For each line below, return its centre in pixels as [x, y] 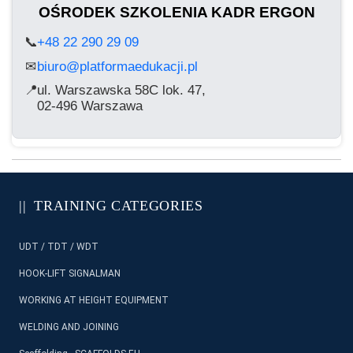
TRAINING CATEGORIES [119, 206]
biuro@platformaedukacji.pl [117, 66]
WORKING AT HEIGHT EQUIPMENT [94, 300]
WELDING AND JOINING [69, 327]
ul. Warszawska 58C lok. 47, [121, 90]
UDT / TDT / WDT [59, 247]
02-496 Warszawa [90, 106]
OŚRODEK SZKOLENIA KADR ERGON [176, 12]
